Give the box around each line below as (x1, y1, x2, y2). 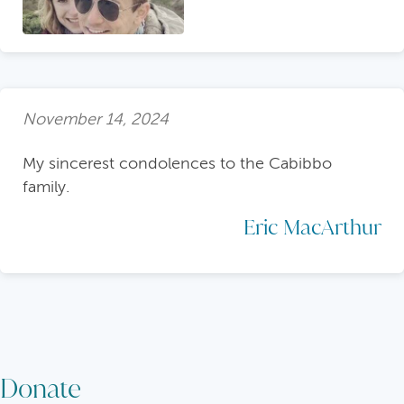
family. (23, 177, 69, 196)
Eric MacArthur (243, 212, 381, 240)
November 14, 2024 (23, 110, 169, 129)
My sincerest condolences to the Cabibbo (23, 153, 332, 172)
